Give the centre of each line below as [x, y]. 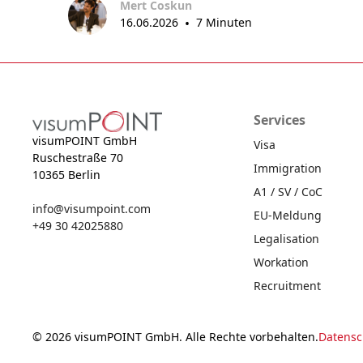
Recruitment [287, 286]
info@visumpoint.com [92, 209]
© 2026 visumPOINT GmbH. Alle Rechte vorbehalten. [175, 336]
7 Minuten [224, 23]
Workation [281, 263]
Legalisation [286, 239]
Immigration [288, 169]
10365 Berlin [66, 175]
